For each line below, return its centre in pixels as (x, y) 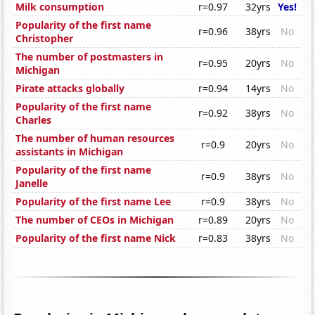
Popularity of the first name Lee (94, 202)
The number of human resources (95, 139)
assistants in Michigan (70, 152)
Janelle (32, 184)
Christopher (45, 39)
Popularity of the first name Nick (96, 238)
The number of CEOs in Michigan (95, 220)
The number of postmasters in (90, 57)
